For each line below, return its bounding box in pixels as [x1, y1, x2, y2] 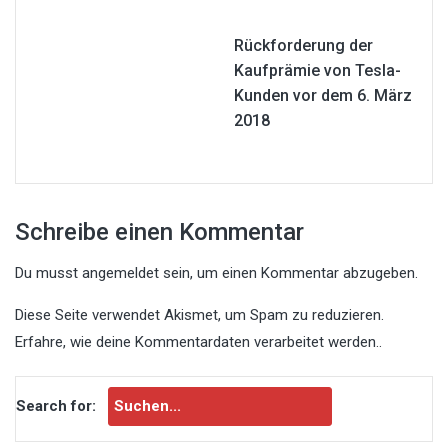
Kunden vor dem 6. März [234, 85, 412, 105]
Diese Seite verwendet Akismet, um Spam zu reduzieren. [15, 305, 384, 324]
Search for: [16, 396, 96, 415]
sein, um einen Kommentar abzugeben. [159, 263, 418, 282]
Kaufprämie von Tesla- [234, 60, 401, 80]
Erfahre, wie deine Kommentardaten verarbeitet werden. [15, 332, 379, 351]
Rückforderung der [234, 35, 373, 55]
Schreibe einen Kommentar [15, 217, 304, 246]
